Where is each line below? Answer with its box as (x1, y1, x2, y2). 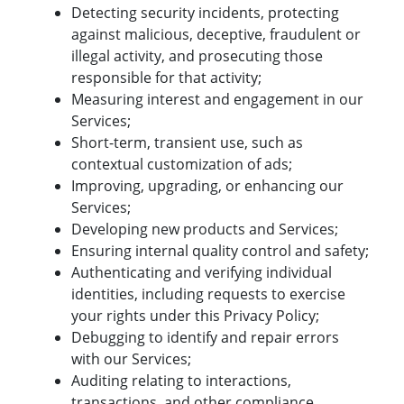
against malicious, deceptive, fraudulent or (71, 24, 361, 45)
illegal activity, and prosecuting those (71, 46, 323, 67)
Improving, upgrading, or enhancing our (71, 176, 344, 197)
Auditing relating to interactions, (71, 371, 291, 391)
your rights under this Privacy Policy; (71, 306, 319, 326)
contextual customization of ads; (71, 154, 292, 175)
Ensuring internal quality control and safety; (71, 241, 369, 262)
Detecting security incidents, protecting (71, 3, 339, 23)
